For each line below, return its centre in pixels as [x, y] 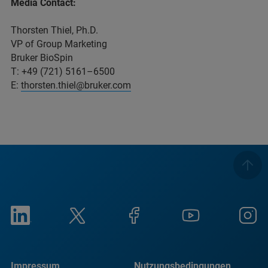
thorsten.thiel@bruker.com [76, 85]
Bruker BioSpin [42, 57]
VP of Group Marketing [59, 44]
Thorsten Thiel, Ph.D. [54, 30]
